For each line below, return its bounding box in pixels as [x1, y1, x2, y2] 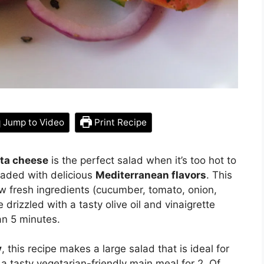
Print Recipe [92, 116, 147, 128]
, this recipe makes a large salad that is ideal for [2, 243, 229, 255]
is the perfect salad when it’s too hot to [48, 154, 236, 166]
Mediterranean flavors [95, 169, 206, 181]
